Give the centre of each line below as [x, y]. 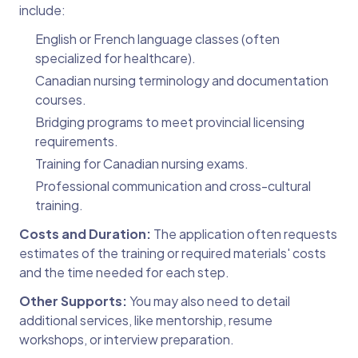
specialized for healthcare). [115, 58]
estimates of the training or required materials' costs [173, 253]
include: [42, 10]
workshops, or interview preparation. [127, 340]
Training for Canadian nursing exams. [142, 164]
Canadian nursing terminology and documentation [182, 81]
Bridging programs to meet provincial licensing [170, 122]
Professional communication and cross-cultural [173, 186]
